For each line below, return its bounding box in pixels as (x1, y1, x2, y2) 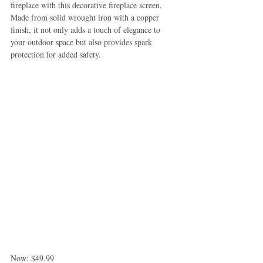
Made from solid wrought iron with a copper (11, 11, 161, 23)
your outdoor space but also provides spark (11, 36, 154, 48)
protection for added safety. (11, 48, 101, 60)
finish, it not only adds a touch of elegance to (11, 23, 163, 35)
